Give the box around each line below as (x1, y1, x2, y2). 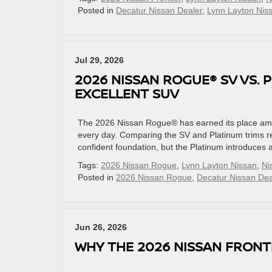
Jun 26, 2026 (75, 222, 127, 232)
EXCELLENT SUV (75, 84, 179, 102)
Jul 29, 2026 (75, 55, 124, 65)
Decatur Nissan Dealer (116, 5, 202, 15)
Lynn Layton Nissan (182, 160, 257, 170)
